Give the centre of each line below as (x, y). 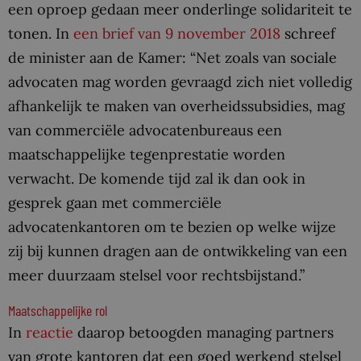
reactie (50, 332)
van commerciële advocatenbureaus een (145, 130)
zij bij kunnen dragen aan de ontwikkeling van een (178, 251)
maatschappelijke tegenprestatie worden (147, 154)
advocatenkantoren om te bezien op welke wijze (172, 226)
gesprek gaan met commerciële (115, 202)
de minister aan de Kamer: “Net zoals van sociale (172, 57)
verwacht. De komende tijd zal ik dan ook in (157, 178)
